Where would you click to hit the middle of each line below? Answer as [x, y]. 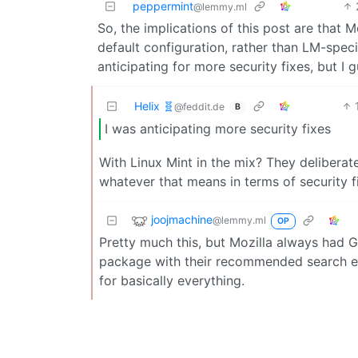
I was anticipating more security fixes [218, 129]
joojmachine [182, 220]
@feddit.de [199, 106]
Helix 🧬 [154, 105]
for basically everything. [172, 280]
